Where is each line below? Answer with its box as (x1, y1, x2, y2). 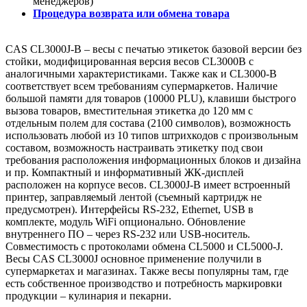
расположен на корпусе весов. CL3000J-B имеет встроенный (5, 178, 291, 191)
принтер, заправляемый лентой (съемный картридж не (5, 191, 262, 203)
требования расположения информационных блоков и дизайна (5, 153, 301, 166)
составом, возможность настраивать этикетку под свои (5, 141, 263, 153)
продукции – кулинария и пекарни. (5, 289, 171, 302)
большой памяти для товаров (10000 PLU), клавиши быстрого (5, 92, 296, 104)
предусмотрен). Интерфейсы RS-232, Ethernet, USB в (5, 203, 254, 215)
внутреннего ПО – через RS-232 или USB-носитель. (5, 228, 250, 240)
